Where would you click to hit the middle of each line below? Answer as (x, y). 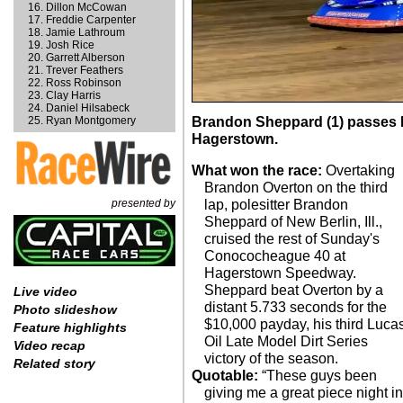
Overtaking (358, 170)
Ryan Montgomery (91, 121)
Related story (54, 364)
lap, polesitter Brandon (277, 205)
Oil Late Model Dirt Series (287, 341)
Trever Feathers (85, 70)
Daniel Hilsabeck (88, 108)
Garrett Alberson (85, 58)
